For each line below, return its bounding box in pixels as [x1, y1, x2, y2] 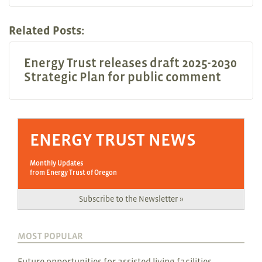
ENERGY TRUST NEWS [30, 130, 196, 150]
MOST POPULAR [18, 230, 83, 242]
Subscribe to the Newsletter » [78, 194, 184, 204]
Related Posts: [9, 24, 84, 37]
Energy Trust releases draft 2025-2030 [24, 56, 237, 71]
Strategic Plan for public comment [24, 70, 221, 85]
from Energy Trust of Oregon [30, 168, 117, 177]
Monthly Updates [30, 159, 83, 168]
